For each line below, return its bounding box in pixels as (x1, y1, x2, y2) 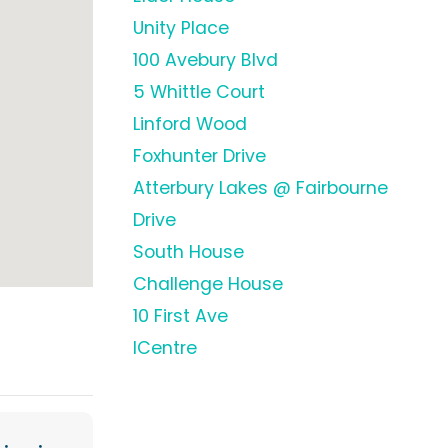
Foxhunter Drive (133, 144, 266, 168)
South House (133, 240, 244, 264)
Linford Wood (133, 112, 247, 136)
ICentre (133, 336, 197, 360)
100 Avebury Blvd (133, 48, 278, 72)
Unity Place (133, 16, 229, 40)
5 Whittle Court (133, 80, 265, 104)
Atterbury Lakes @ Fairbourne (133, 176, 388, 200)
